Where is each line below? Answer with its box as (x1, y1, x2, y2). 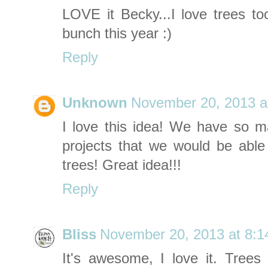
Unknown (62, 95, 127, 111)
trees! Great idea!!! (62, 157, 181, 173)
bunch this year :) (62, 26, 172, 42)
